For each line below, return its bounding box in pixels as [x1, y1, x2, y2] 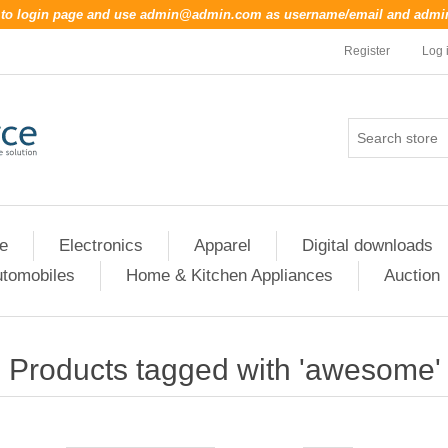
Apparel [194, 236, 251, 255]
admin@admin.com [140, 7, 262, 22]
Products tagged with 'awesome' [8, 353, 441, 386]
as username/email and [262, 7, 414, 22]
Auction [383, 266, 440, 285]
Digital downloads [302, 236, 433, 255]
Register [344, 44, 390, 58]
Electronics [59, 236, 143, 255]
